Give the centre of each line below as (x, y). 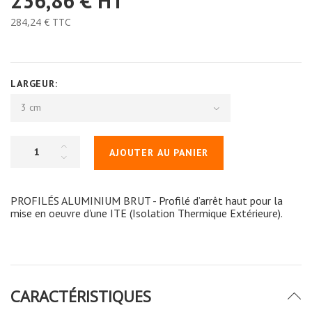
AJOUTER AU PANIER (159, 152)
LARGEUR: (36, 83)
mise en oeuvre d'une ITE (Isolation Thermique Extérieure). (147, 213)
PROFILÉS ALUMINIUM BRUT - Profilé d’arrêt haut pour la (147, 200)
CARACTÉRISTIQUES (81, 296)
